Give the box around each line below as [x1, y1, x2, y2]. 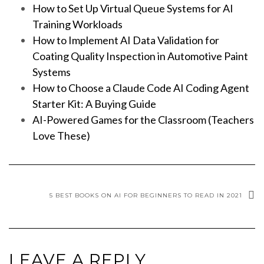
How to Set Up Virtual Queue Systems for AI [32, 1, 233, 15]
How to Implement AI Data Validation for [32, 33, 219, 47]
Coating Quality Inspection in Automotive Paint [32, 49, 248, 62]
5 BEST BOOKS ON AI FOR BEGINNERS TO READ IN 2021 [49, 191, 242, 199]
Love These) [32, 128, 90, 142]
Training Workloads [32, 17, 123, 31]
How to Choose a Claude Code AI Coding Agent [32, 81, 249, 94]
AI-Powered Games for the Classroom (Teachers [32, 113, 254, 126]
